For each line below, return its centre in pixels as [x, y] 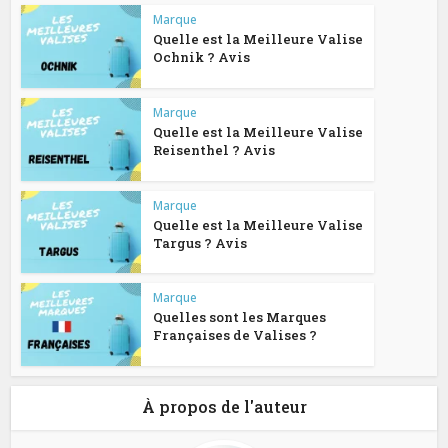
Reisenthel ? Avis [214, 149]
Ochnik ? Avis [202, 57]
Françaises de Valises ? [235, 335]
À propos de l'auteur [224, 407]
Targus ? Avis [200, 242]
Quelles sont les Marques [240, 317]
